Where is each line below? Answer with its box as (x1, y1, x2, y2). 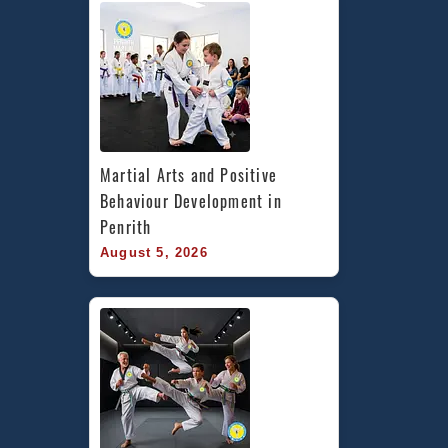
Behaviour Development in (100, 188, 282, 213)
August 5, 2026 (100, 244, 208, 260)
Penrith (100, 214, 152, 239)
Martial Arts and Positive (100, 162, 277, 187)
